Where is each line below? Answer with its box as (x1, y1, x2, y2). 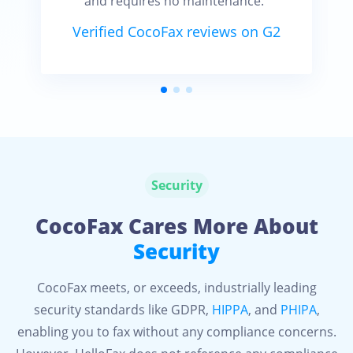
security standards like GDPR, (33, 301, 212, 318)
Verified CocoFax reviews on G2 (72, 22, 281, 41)
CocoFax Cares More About (35, 212, 318, 240)
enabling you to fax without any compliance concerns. (17, 323, 336, 340)
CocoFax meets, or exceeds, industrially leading (36, 279, 317, 296)
